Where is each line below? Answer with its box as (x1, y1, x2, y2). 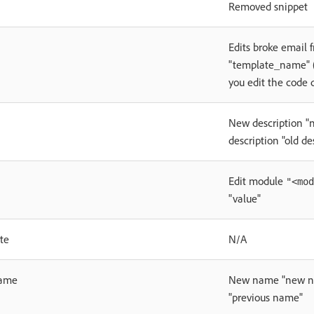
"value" (228, 191, 261, 205)
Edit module (228, 174, 286, 188)
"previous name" (228, 290, 303, 304)
